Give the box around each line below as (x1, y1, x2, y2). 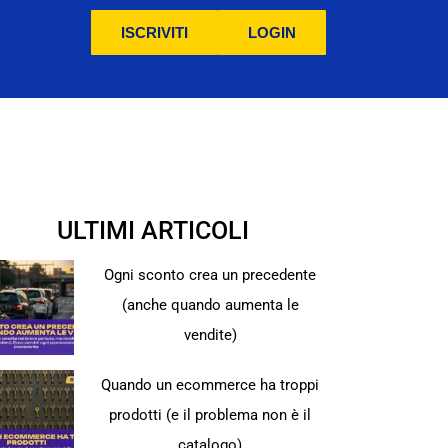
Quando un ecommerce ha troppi (101, 376, 320, 394)
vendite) (183, 326, 237, 344)
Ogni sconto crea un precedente (104, 266, 317, 284)
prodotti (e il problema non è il (109, 406, 312, 424)
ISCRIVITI (121, 24, 188, 41)
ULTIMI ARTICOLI (56, 216, 249, 245)
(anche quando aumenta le (121, 296, 299, 314)
